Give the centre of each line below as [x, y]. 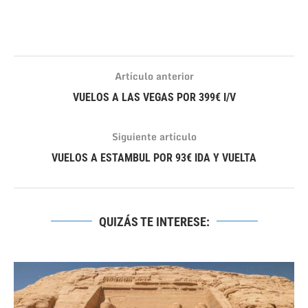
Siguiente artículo [154, 136]
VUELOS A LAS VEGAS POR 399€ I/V [154, 97]
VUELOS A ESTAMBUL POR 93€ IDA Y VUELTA [154, 157]
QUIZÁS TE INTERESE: [154, 221]
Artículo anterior [154, 76]
